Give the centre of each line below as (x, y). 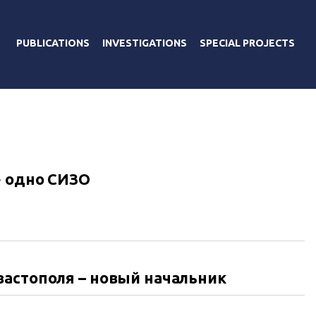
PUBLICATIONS (53, 43)
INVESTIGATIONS (145, 43)
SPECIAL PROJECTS (247, 43)
